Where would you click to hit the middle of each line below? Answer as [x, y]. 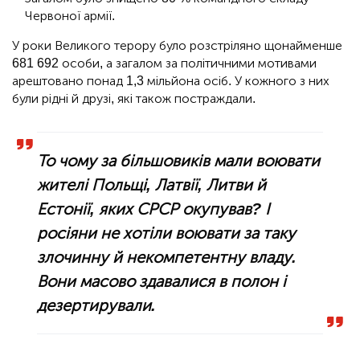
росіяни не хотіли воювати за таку [167, 233]
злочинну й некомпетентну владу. [167, 257]
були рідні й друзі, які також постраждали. [134, 98]
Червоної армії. [70, 15]
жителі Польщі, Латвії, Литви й [152, 184]
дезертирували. [97, 305]
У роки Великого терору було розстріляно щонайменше [177, 45]
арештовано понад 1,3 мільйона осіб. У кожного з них [171, 80]
